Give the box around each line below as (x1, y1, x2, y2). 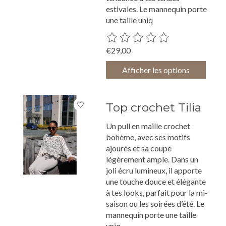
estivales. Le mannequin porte (106, 4, 207, 14)
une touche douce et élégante (106, 176, 206, 186)
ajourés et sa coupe (106, 143, 172, 153)
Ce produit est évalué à (106, 32, 186, 42)
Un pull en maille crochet (106, 121, 191, 131)
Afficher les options (122, 65, 190, 75)
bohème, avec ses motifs (106, 132, 191, 142)
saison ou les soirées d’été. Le (106, 198, 205, 208)
